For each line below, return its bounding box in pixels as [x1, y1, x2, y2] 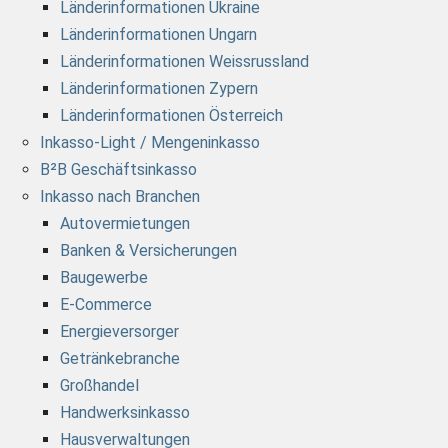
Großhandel [60, 376, 139, 396]
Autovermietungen [60, 214, 190, 234]
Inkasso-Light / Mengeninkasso [40, 133, 260, 153]
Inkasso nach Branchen [40, 187, 200, 207]
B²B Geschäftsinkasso [40, 160, 197, 180]
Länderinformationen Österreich [60, 106, 283, 126]
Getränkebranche [60, 349, 180, 369]
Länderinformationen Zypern [60, 79, 258, 99]
